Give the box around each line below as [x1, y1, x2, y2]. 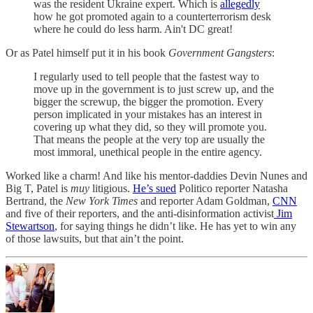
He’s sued [133, 182, 176, 195]
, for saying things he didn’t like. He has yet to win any [54, 220, 296, 233]
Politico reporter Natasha [176, 182, 288, 195]
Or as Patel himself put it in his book [6, 47, 168, 59]
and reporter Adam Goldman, [138, 195, 272, 208]
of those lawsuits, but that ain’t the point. [6, 233, 184, 245]
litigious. [89, 182, 133, 195]
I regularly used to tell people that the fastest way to [34, 71, 259, 83]
